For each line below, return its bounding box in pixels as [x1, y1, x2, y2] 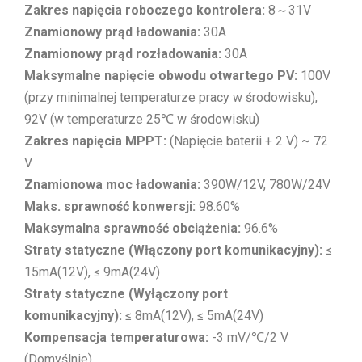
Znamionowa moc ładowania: [24, 177, 200, 193]
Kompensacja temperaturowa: [24, 330, 208, 346]
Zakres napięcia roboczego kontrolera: [24, 2, 265, 19]
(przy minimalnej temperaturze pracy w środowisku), [24, 90, 318, 106]
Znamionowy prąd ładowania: [24, 24, 200, 40]
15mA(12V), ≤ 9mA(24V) [24, 264, 160, 280]
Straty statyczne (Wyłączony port [24, 286, 228, 302]
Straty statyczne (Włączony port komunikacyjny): [24, 242, 322, 259]
